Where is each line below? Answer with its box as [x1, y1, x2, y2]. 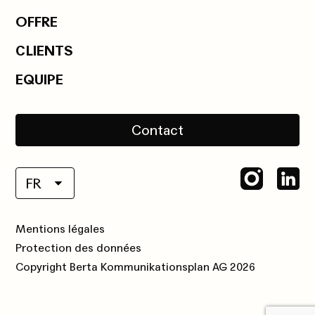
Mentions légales [15, 222, 105, 236]
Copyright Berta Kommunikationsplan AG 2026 [15, 260, 256, 274]
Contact [131, 122, 184, 140]
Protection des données [15, 241, 142, 255]
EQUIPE [15, 72, 64, 89]
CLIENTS [15, 43, 74, 60]
